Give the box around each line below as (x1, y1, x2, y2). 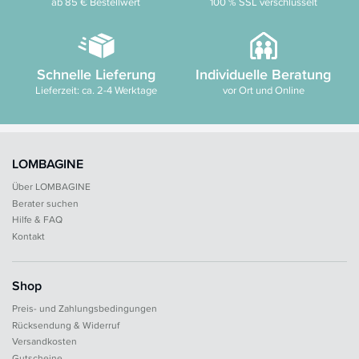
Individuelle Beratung (196, 63, 331, 85)
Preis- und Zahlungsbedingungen (12, 301, 157, 316)
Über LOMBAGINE (12, 179, 91, 194)
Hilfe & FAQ (12, 212, 63, 227)
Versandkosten (12, 334, 77, 349)
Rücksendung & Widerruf (12, 317, 119, 332)
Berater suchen (12, 196, 79, 210)
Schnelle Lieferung (36, 63, 155, 85)
